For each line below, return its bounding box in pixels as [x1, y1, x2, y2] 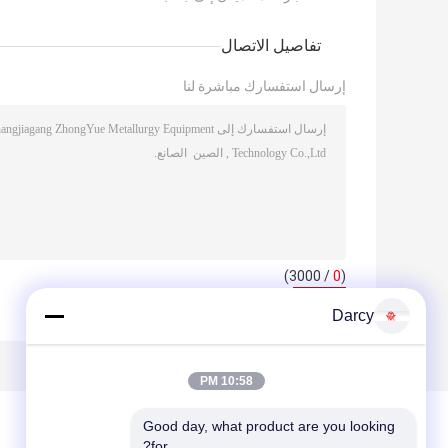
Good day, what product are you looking [143, 418, 395, 434]
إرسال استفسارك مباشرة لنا [183, 78, 346, 95]
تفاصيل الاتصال [221, 36, 321, 56]
